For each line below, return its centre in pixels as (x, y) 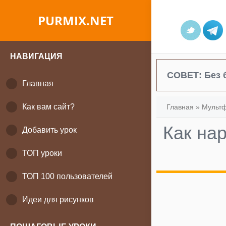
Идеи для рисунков (58, 200)
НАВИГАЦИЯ (36, 56)
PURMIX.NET (76, 20)
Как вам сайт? (48, 107)
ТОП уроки (42, 153)
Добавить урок (49, 130)
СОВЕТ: (186, 75)
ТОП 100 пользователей (67, 176)
